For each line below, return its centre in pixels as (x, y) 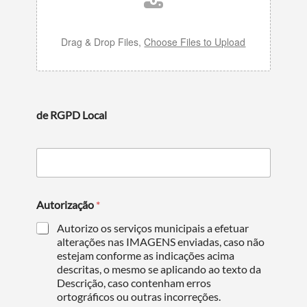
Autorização (66, 204)
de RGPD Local (72, 114)
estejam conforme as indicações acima (146, 255)
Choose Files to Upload (195, 41)
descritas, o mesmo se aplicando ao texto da (159, 269)
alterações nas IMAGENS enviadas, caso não (161, 241)
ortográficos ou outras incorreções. (139, 296)
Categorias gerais (83, 47)
